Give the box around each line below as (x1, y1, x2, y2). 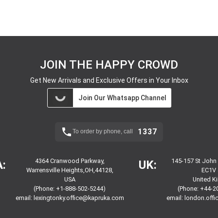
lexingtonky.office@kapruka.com (33, 194, 124, 201)
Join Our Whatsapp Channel (78, 93, 166, 102)
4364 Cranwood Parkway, (35, 157, 105, 164)
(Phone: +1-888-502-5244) (34, 184, 106, 192)
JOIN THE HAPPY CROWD (40, 57, 178, 72)
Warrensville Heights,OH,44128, (26, 166, 113, 174)
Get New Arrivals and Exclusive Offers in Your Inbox (30, 76, 188, 84)
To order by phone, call (73, 127, 133, 135)
